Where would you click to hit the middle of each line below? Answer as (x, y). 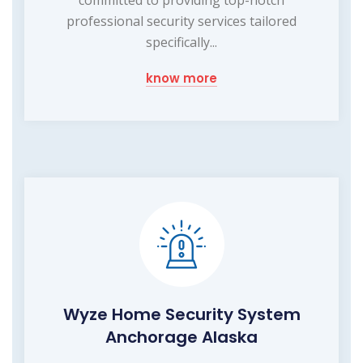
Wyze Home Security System (181, 314)
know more (181, 78)
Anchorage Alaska (181, 337)
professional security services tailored (181, 21)
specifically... (181, 42)
